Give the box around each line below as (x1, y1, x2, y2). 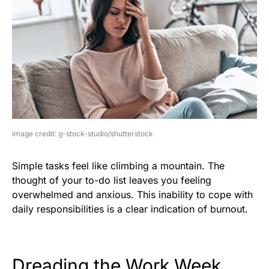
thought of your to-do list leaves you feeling (12, 174, 211, 186)
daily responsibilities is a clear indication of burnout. (12, 202, 248, 215)
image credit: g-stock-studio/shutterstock (12, 128, 153, 138)
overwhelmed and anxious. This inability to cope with (12, 188, 253, 201)
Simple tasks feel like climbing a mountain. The (12, 159, 225, 172)
